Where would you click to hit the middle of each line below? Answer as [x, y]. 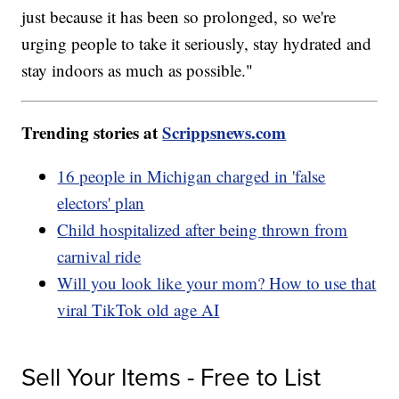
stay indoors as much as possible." [138, 70]
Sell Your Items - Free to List [171, 378]
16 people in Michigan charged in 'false [191, 176]
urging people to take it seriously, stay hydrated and [197, 44]
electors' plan [101, 203]
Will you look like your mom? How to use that [217, 283]
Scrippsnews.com [224, 133]
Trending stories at [92, 133]
